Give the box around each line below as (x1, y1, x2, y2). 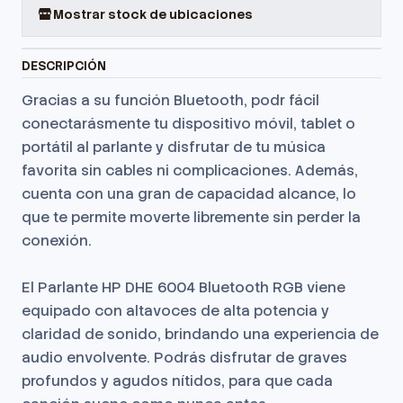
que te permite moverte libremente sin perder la (22, 208, 361, 227)
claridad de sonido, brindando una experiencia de (22, 325, 379, 344)
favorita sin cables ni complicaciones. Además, (22, 161, 358, 180)
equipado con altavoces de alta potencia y (22, 301, 329, 320)
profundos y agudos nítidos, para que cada (22, 372, 333, 390)
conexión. (22, 231, 92, 250)
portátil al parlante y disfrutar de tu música (22, 138, 326, 157)
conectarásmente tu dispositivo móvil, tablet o (22, 114, 355, 133)
